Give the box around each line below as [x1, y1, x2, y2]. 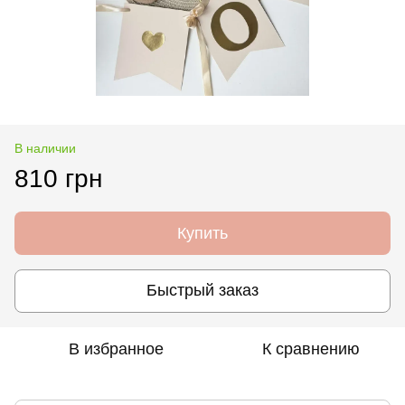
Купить [177, 223, 228, 242]
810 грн [14, 164, 102, 193]
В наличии [14, 140, 76, 155]
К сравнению [262, 339, 360, 358]
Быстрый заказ [146, 281, 259, 300]
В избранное [68, 339, 164, 358]
